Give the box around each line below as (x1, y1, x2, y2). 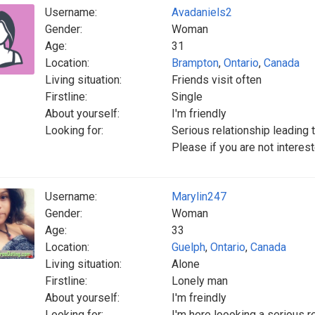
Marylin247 (172, 190, 226, 203)
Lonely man (172, 274, 228, 288)
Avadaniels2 (172, 6, 232, 19)
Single (172, 90, 202, 103)
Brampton (172, 56, 219, 70)
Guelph (172, 240, 205, 254)
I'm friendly (172, 107, 226, 120)
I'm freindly (172, 291, 226, 304)
